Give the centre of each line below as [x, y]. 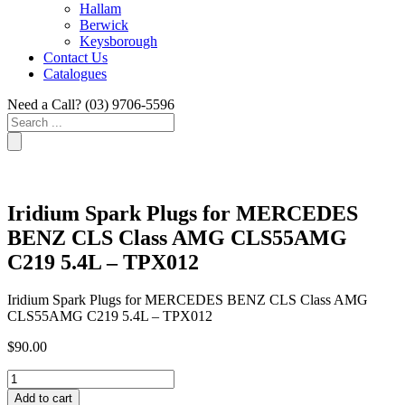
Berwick [104, 24]
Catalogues [75, 73]
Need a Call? [46, 104]
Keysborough [118, 41]
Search [26, 119]
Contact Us [75, 57]
